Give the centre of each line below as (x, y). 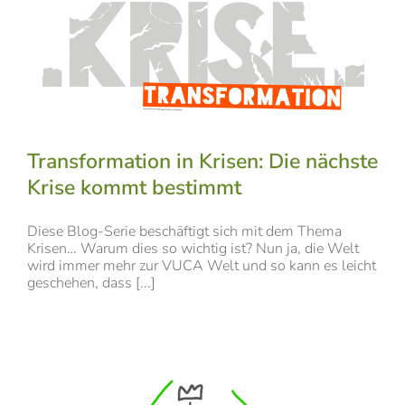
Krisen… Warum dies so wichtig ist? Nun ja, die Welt (193, 248)
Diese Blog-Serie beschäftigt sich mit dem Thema (184, 231)
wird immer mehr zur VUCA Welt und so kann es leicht (202, 265)
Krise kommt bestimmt (134, 187)
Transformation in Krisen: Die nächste (202, 161)
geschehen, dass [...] (91, 283)
